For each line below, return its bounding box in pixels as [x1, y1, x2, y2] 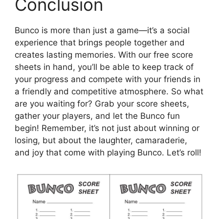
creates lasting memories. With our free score [15, 50, 193, 60]
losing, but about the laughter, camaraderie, [15, 135, 187, 146]
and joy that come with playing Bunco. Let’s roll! [15, 148, 201, 158]
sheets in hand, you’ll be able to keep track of [15, 62, 194, 72]
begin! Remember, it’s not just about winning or [15, 123, 199, 133]
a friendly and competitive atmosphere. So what [15, 87, 203, 97]
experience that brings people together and [15, 38, 185, 48]
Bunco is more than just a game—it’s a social [15, 25, 190, 36]
